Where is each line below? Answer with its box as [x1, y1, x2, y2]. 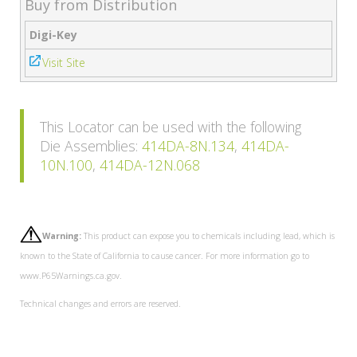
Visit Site [42, 54, 85, 70]
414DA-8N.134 [142, 135, 234, 155]
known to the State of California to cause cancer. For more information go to [20, 249, 309, 261]
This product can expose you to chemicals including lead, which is [81, 229, 335, 241]
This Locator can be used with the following [40, 116, 301, 136]
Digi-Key [29, 26, 77, 42]
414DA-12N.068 [100, 155, 200, 175]
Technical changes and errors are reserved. [20, 297, 181, 309]
